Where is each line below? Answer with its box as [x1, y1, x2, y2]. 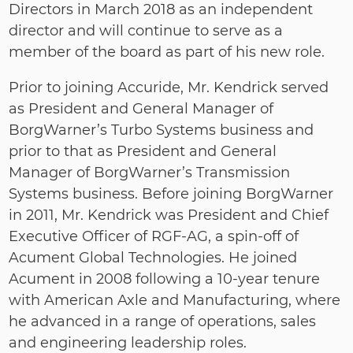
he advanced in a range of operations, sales [9, 313, 317, 330]
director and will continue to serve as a [9, 22, 284, 39]
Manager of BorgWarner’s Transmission [9, 164, 291, 181]
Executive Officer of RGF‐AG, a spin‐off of [9, 228, 299, 245]
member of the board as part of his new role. [9, 43, 325, 61]
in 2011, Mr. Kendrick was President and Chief [9, 206, 329, 224]
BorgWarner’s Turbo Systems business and [9, 121, 314, 139]
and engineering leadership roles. [9, 334, 247, 351]
